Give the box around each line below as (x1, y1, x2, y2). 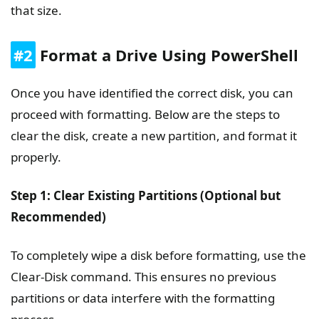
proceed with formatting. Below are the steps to (11, 106, 280, 123)
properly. (11, 149, 61, 166)
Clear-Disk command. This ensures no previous (11, 268, 276, 286)
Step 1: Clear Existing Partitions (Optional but (11, 187, 281, 204)
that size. (11, 2, 62, 19)
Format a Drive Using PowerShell (36, 44, 298, 66)
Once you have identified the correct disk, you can (11, 85, 293, 102)
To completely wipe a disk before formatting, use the (11, 247, 306, 264)
